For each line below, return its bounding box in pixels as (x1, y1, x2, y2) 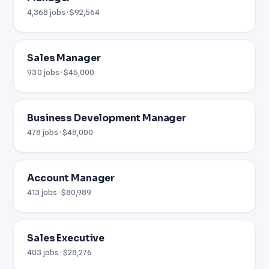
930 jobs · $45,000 (27, 67, 95, 77)
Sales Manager (27, 52, 101, 64)
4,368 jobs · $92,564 (27, 7, 100, 17)
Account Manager (27, 172, 115, 184)
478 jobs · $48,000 (27, 127, 94, 137)
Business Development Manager (27, 112, 187, 124)
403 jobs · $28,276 (27, 247, 92, 257)
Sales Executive (27, 232, 105, 244)
